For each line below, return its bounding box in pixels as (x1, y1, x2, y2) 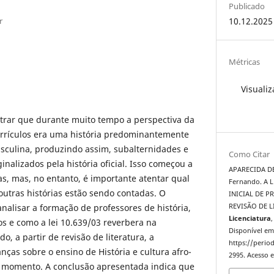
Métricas (229, 56, 261, 67)
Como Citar (229, 149, 270, 160)
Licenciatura (229, 214, 272, 223)
